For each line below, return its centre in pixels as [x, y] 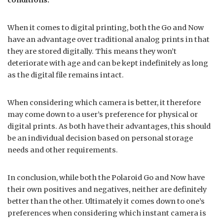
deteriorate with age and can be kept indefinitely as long [108, 63]
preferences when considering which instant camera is [107, 213]
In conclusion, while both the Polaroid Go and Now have [106, 177]
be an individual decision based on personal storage [100, 138]
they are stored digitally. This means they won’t [92, 51]
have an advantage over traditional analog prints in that [109, 39]
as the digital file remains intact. [66, 75]
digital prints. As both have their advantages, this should [109, 126]
